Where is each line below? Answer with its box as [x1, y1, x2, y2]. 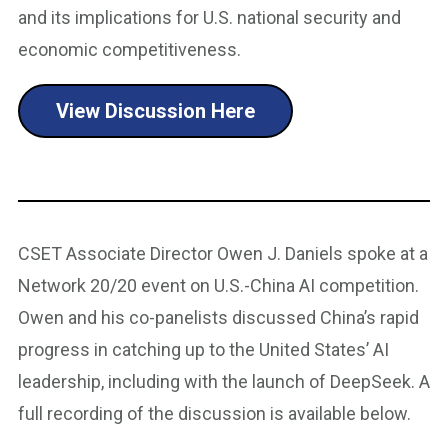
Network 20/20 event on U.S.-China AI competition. [18, 275, 419, 296]
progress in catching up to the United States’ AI [18, 339, 389, 360]
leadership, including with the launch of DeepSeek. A [18, 371, 430, 392]
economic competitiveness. [18, 39, 241, 60]
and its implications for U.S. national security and [18, 7, 401, 28]
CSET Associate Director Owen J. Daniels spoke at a [18, 243, 428, 264]
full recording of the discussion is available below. [18, 403, 411, 424]
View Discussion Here [56, 99, 255, 123]
